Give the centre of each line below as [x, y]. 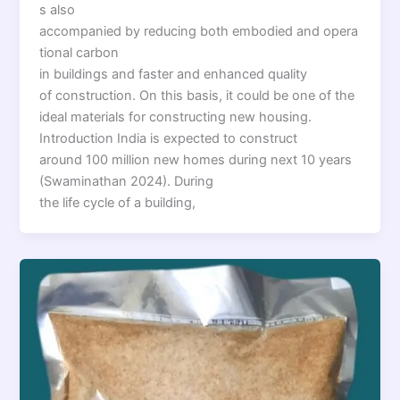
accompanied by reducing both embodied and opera [199, 31]
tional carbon [79, 52]
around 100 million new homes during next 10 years [196, 159]
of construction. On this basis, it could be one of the [199, 95]
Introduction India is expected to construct [169, 138]
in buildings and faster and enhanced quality [174, 74]
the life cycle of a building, [118, 202]
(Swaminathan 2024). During [127, 181]
